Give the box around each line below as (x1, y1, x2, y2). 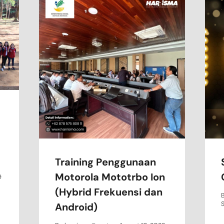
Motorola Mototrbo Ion (55, 170, 165, 183)
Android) (55, 200, 98, 213)
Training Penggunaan (55, 155, 156, 168)
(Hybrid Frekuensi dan (55, 185, 163, 198)
